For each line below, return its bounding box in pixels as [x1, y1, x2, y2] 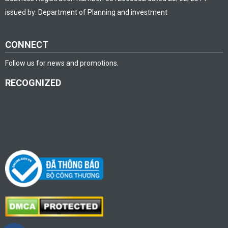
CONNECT [5, 39, 48, 50]
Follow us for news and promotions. [5, 59, 119, 68]
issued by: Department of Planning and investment [5, 8, 167, 17]
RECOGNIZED [5, 77, 61, 88]
